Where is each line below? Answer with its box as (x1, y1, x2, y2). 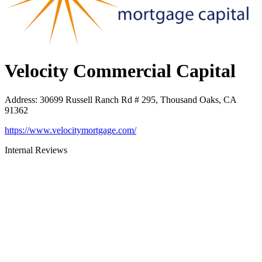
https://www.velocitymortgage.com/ (5, 125, 136, 135)
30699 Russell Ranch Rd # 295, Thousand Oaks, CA (40, 94, 236, 105)
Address (5, 94, 35, 105)
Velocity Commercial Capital (5, 60, 236, 82)
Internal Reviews (5, 144, 67, 155)
